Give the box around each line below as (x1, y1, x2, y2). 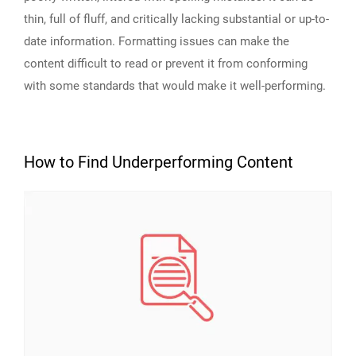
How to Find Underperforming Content (24, 151, 293, 175)
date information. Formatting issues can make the (24, 34, 289, 49)
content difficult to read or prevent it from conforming (24, 56, 308, 72)
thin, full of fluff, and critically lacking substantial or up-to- (24, 12, 329, 27)
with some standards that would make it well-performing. (24, 79, 326, 94)
